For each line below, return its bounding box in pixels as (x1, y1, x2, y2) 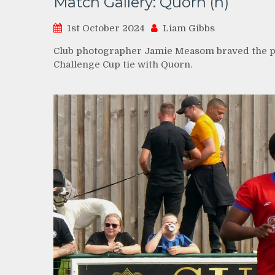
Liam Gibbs (163, 23, 215, 34)
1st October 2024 (67, 23, 145, 34)
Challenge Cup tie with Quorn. (53, 59, 192, 71)
